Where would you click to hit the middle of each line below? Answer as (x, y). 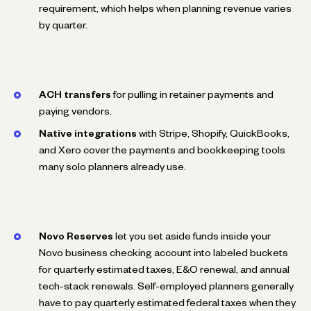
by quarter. (63, 25)
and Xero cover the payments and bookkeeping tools (162, 150)
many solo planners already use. (112, 166)
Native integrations (88, 133)
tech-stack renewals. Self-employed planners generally (166, 286)
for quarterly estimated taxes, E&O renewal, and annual (164, 269)
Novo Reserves (76, 236)
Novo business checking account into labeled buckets (163, 252)
